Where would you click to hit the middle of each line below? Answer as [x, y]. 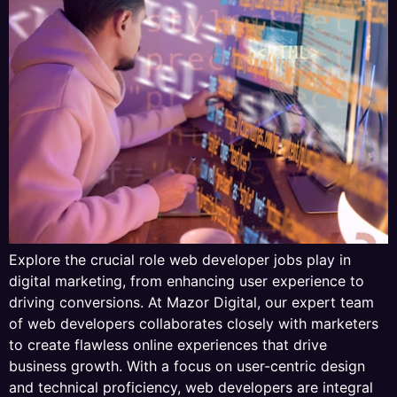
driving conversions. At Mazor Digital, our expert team [191, 303]
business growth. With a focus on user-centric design [187, 366]
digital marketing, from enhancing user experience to [187, 281]
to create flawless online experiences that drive [168, 345]
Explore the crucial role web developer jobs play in [180, 260]
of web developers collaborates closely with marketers [194, 324]
